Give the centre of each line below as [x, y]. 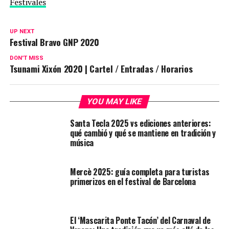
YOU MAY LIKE [115, 101]
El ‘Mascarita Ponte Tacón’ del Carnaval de [140, 220]
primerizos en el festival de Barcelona [133, 181]
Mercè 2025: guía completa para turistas [140, 172]
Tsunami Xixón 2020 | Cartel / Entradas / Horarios [101, 68]
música [82, 143]
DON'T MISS [26, 58]
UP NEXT [22, 31]
